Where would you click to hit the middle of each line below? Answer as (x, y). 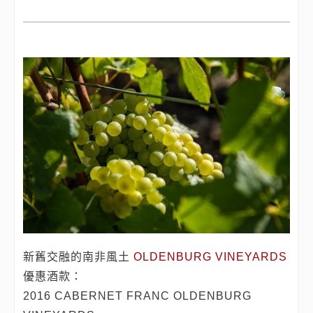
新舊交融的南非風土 (79, 256)
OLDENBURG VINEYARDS (211, 256)
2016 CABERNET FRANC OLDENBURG (138, 296)
